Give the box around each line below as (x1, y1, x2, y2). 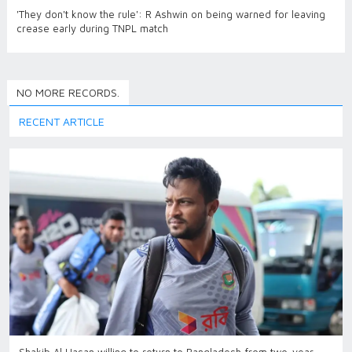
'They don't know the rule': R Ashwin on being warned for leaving (16, 8, 325, 20)
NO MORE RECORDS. (16, 86, 119, 99)
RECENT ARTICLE (19, 115, 104, 128)
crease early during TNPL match (16, 22, 168, 35)
